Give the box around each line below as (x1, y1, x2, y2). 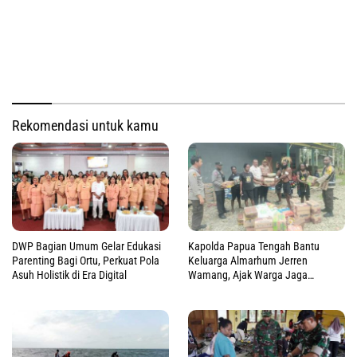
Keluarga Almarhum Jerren (188, 253, 308, 267)
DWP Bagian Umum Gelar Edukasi (12, 239, 161, 253)
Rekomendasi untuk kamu (12, 116, 159, 134)
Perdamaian (188, 282, 242, 296)
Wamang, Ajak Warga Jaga (188, 268, 308, 281)
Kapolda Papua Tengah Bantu (188, 239, 320, 253)
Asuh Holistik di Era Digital (12, 268, 127, 281)
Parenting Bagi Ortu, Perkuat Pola (12, 253, 159, 267)
